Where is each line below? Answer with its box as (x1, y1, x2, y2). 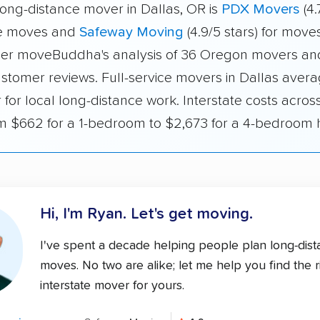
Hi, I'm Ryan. (40, 206, 131, 222)
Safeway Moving (79, 24, 184, 39)
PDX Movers (221, 1, 300, 16)
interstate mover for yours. (40, 279, 184, 292)
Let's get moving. (131, 206, 253, 222)
